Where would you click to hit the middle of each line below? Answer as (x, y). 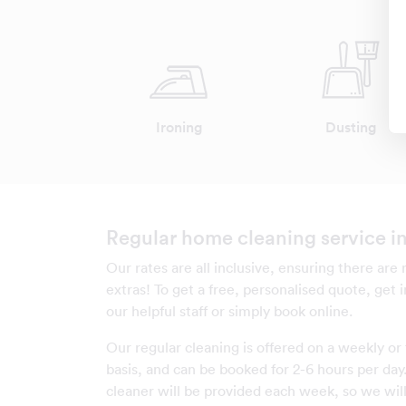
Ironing (179, 127)
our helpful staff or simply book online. (229, 311)
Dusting (351, 127)
